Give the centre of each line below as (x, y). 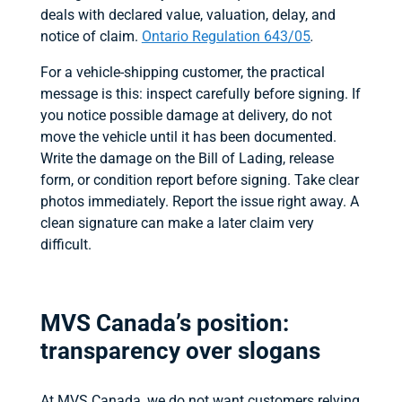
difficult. (66, 244)
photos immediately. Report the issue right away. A (199, 201)
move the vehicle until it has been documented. (188, 136)
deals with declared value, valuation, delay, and (188, 14)
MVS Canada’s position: (164, 323)
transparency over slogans (180, 350)
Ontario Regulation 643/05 (226, 36)
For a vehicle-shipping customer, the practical (182, 72)
